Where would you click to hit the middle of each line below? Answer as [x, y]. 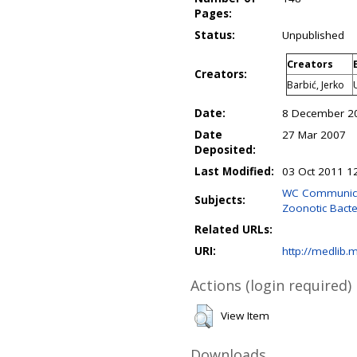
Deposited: [225, 150]
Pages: [213, 14]
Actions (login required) [271, 285]
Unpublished [313, 35]
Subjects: [220, 200]
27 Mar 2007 [314, 135]
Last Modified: [234, 171]
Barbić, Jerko [316, 85]
